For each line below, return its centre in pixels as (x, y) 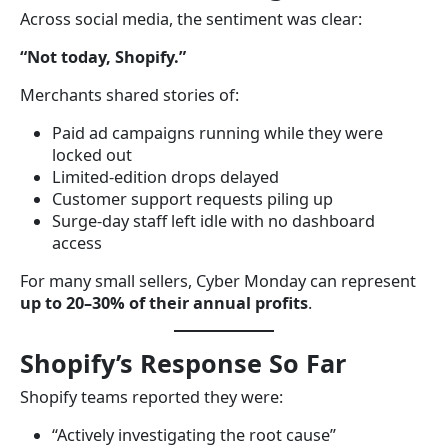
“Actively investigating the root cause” (194, 434)
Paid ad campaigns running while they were (217, 132)
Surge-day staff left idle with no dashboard (213, 220)
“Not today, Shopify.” (103, 56)
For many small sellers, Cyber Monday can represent (218, 280)
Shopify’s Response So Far (183, 362)
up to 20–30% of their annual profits (164, 302)
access (77, 242)
